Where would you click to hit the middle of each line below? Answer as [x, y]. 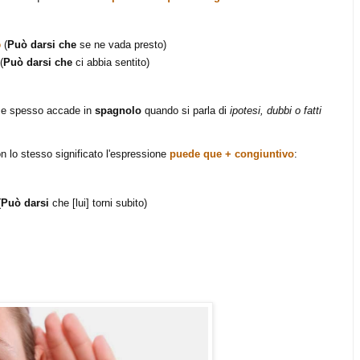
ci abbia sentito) [112, 62]
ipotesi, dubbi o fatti [276, 111]
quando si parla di [186, 111]
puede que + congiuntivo [232, 154]
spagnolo [118, 111]
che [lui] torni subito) [100, 202]
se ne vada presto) [121, 45]
